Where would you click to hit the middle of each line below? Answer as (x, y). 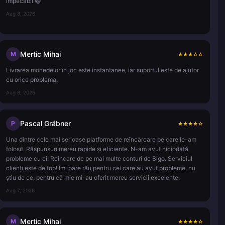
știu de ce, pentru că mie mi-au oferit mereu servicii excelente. (93, 177)
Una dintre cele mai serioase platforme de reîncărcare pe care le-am (101, 139)
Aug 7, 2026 (20, 190)
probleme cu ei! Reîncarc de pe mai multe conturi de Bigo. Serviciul (99, 158)
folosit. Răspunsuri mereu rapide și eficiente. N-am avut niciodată (97, 149)
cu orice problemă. (32, 79)
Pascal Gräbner (45, 123)
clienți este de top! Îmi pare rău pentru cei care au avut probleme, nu (101, 168)
